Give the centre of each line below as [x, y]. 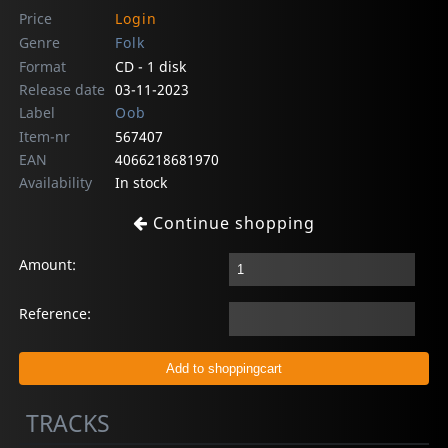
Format [43, 66]
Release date [62, 89]
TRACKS [68, 423]
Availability [56, 182]
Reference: [55, 314]
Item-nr [45, 136]
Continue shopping [231, 222]
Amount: [48, 264]
